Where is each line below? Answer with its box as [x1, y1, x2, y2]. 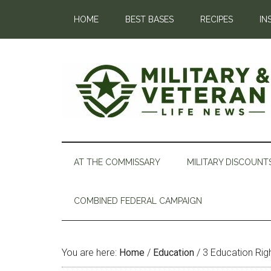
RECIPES [200, 15, 233, 24]
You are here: [62, 247, 119, 258]
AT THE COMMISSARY [74, 157, 160, 167]
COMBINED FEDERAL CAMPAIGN [74, 196, 202, 206]
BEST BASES [125, 15, 174, 24]
